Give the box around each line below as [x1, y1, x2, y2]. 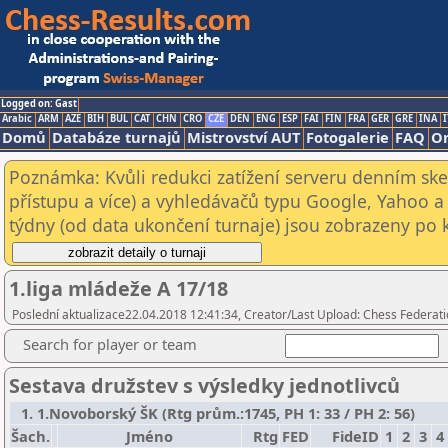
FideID [332, 426, 379, 446]
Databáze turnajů [52, 127, 181, 147]
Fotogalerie [306, 127, 389, 147]
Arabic [2, 112, 32, 125]
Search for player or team [23, 334, 197, 354]
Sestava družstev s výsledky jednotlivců [9, 372, 400, 399]
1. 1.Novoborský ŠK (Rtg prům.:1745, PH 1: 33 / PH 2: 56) [13, 403, 415, 423]
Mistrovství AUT [187, 127, 300, 147]
